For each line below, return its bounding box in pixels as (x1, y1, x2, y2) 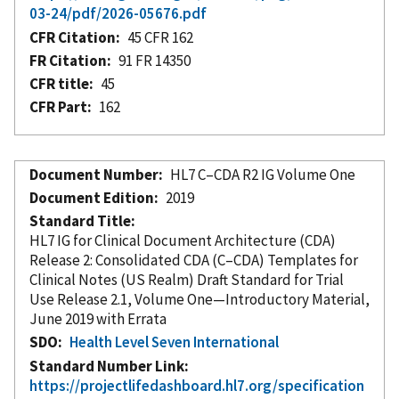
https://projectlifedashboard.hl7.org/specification (29, 375, 364, 395)
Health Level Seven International (69, 331, 280, 352)
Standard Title (29, 210, 131, 231)
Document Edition (29, 187, 154, 208)
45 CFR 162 (127, 27, 194, 47)
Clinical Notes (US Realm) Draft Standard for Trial (29, 269, 344, 289)
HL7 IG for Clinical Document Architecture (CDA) (29, 230, 336, 250)
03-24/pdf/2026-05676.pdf (29, 3, 207, 23)
